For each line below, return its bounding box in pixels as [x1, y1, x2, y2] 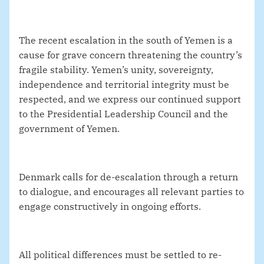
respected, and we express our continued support [19, 93, 241, 105]
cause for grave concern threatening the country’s [19, 49, 242, 61]
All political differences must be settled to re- [19, 249, 222, 261]
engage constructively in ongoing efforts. [19, 200, 201, 213]
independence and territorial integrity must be [19, 78, 229, 91]
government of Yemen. [19, 123, 120, 135]
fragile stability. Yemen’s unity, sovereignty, [19, 64, 213, 76]
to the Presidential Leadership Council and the [19, 108, 228, 120]
